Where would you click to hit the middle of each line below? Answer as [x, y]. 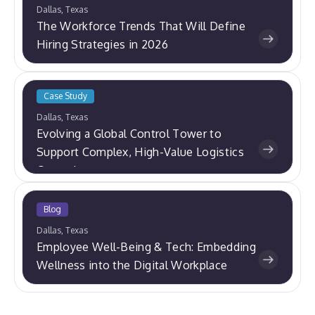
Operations [66, 170]
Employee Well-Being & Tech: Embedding [146, 246]
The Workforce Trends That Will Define [141, 26]
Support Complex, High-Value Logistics [140, 152]
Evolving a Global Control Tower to [129, 133]
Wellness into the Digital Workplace [132, 265]
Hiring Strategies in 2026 [103, 44]
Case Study [65, 96]
